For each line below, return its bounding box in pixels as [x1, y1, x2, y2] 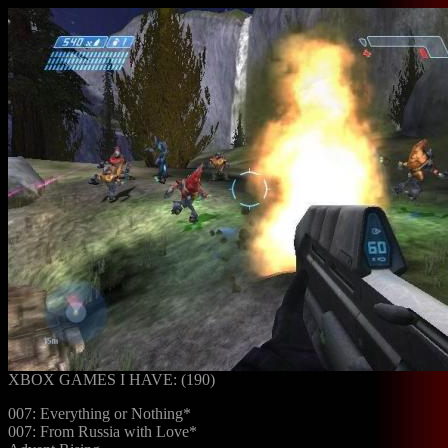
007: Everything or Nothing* [8, 405, 191, 422]
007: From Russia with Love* [8, 423, 197, 440]
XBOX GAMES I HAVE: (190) [8, 371, 215, 388]
